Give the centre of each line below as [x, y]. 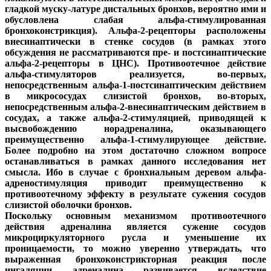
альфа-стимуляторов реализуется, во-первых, [135, 74]
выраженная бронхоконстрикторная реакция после [135, 260]
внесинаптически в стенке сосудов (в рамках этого [135, 42]
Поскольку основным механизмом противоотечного [135, 216]
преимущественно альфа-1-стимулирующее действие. [135, 140]
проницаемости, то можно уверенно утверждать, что [135, 249]
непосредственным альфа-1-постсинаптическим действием [135, 85]
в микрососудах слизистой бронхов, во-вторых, [135, 96]
